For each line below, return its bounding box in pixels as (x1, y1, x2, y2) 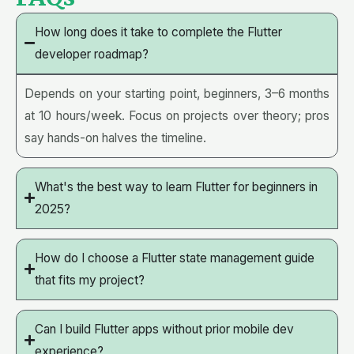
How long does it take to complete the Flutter (35, 24, 282, 40)
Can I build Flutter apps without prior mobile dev (35, 321, 294, 337)
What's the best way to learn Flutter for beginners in (35, 179, 318, 194)
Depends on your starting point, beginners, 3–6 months (24, 85, 330, 101)
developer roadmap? (35, 46, 149, 62)
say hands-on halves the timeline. (24, 130, 206, 145)
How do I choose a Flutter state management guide (35, 250, 314, 265)
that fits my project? (35, 272, 145, 288)
